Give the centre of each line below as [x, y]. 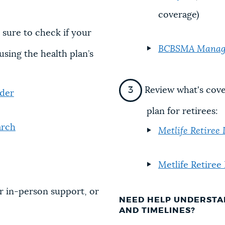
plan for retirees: [183, 112]
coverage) [178, 15]
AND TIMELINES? [157, 211]
